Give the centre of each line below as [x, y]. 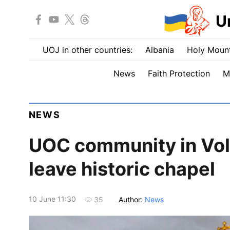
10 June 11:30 [52, 199]
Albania [159, 50]
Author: [131, 199]
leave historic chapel [122, 169]
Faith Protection [179, 73]
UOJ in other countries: [87, 50]
